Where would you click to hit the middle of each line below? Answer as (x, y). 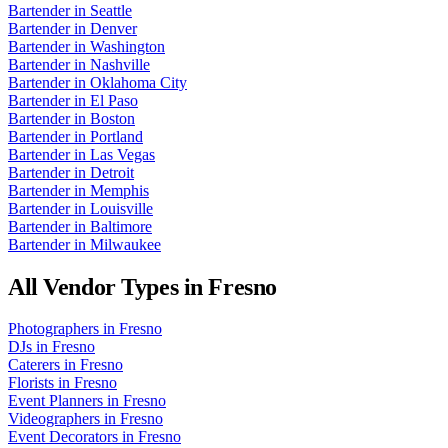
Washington (127, 46)
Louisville (121, 208)
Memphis (119, 190)
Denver (113, 28)
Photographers (53, 329)
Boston (112, 118)
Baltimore (121, 226)
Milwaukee (125, 244)
